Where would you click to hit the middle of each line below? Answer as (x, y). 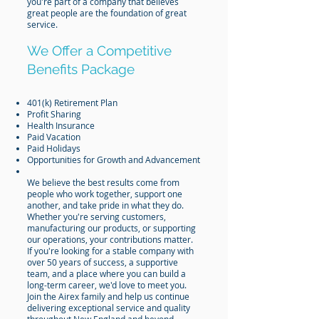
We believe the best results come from (103, 182)
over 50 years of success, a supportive (103, 262)
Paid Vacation (54, 137)
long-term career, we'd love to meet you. (107, 285)
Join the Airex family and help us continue (108, 296)
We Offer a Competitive (99, 51)
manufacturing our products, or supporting (111, 228)
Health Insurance (61, 125)
